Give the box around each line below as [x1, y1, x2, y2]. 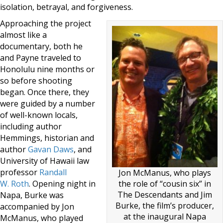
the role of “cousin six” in [118, 178, 211, 189]
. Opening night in [29, 178, 96, 189]
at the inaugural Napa [123, 211, 206, 222]
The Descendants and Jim [117, 189, 212, 200]
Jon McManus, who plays [118, 167, 211, 178]
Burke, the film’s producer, [115, 200, 214, 211]
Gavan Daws [28, 144, 74, 155]
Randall [39, 167, 67, 178]
